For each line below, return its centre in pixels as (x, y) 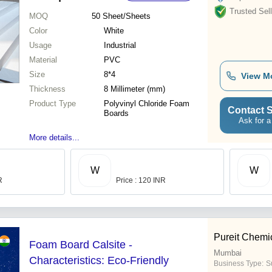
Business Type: (239, 264)
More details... (54, 138)
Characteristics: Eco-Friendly (99, 261)
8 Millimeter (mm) (134, 89)
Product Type (53, 104)
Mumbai (228, 253)
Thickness (47, 89)
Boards (116, 114)
